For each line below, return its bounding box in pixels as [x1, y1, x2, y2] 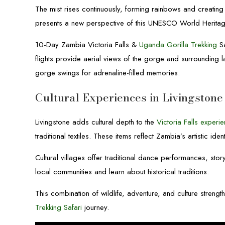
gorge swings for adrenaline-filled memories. [35, 67, 180, 78]
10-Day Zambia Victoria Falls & [35, 39, 140, 50]
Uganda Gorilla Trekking [139, 39, 217, 50]
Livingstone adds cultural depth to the [35, 117, 157, 128]
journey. [82, 202, 109, 213]
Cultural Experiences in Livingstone [35, 89, 223, 106]
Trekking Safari [35, 202, 82, 213]
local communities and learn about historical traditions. [35, 166, 209, 177]
